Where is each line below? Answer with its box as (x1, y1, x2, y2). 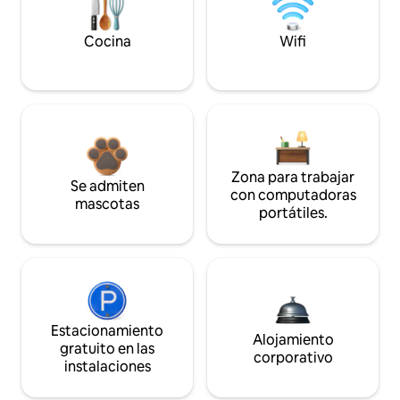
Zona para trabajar (231, 168, 354, 187)
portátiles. (258, 204, 328, 223)
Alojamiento (252, 330, 334, 350)
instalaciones (63, 357, 151, 377)
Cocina (83, 32, 131, 52)
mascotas (75, 195, 139, 214)
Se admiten (70, 177, 145, 196)
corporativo (253, 348, 333, 368)
